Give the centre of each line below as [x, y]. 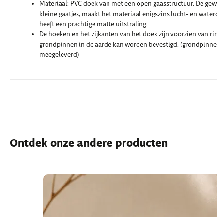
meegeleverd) [59, 55]
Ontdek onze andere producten [89, 144]
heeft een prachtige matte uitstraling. [93, 24]
